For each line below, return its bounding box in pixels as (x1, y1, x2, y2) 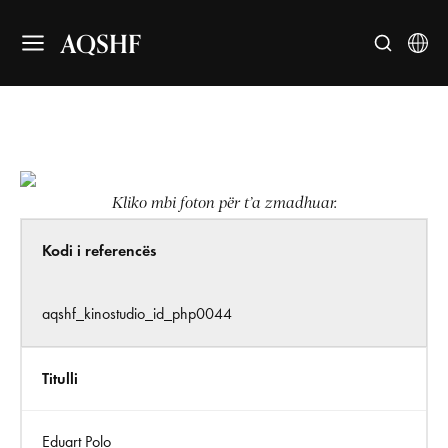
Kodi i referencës (42, 241, 156, 260)
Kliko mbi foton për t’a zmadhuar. (111, 194, 337, 212)
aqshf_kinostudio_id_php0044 (42, 304, 232, 323)
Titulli (42, 369, 78, 388)
